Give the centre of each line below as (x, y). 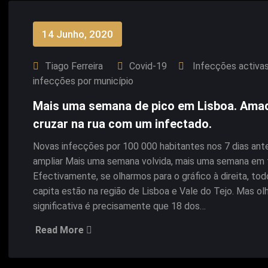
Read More (61, 230)
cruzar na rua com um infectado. (122, 124)
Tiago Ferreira (74, 66)
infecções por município (83, 81)
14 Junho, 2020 (77, 34)
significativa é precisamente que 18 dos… (119, 206)
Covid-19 (148, 66)
